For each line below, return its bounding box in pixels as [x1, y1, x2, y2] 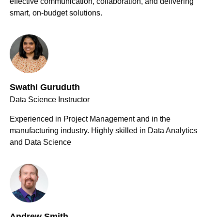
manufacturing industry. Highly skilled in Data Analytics [10, 126, 197, 135]
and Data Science [10, 138, 71, 147]
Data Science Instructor [10, 95, 90, 104]
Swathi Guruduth [10, 82, 80, 93]
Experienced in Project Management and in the [10, 115, 170, 124]
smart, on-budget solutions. [10, 9, 102, 17]
